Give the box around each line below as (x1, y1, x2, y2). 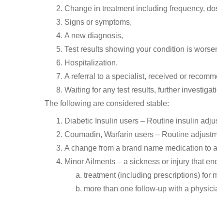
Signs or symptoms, (64, 18, 132, 27)
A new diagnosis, (64, 31, 123, 40)
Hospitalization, (64, 59, 118, 67)
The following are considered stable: (45, 99, 169, 108)
